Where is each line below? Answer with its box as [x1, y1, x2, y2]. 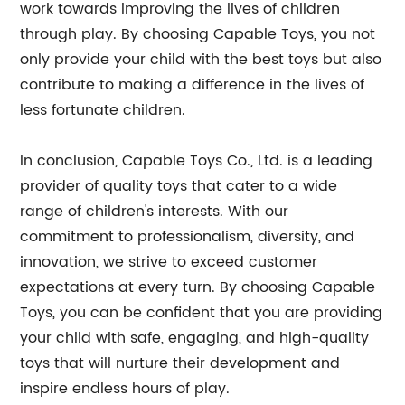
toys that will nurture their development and [20, 352, 341, 375]
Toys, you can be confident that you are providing [20, 301, 383, 325]
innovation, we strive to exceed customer [20, 250, 318, 274]
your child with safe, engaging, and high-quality [20, 326, 370, 350]
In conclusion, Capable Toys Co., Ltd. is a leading [20, 149, 373, 173]
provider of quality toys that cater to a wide [20, 174, 338, 198]
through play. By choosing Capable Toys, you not [20, 23, 376, 46]
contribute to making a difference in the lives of [20, 73, 365, 97]
